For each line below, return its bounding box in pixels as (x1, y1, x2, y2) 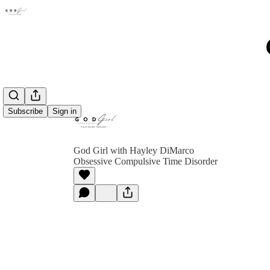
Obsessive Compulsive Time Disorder (74, 156, 218, 166)
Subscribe (8, 107, 43, 116)
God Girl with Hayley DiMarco (74, 145, 194, 155)
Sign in (52, 107, 77, 116)
